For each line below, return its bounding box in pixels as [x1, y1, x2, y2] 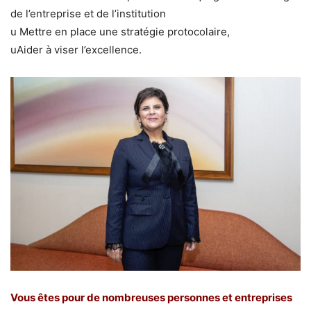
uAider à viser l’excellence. [10, 42, 142, 56]
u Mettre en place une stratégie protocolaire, [10, 24, 230, 38]
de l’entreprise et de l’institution [10, 6, 166, 20]
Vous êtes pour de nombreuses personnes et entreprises [10, 290, 292, 304]
